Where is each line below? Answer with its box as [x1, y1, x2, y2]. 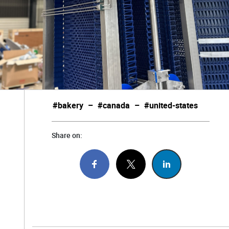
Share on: [51, 130, 82, 140]
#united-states [144, 100, 198, 111]
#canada [98, 100, 130, 111]
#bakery [53, 100, 84, 111]
